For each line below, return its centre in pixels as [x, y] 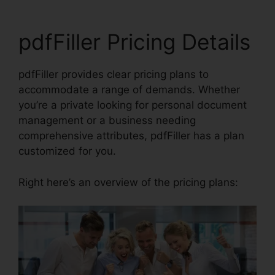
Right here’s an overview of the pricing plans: [128, 182]
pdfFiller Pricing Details [134, 42]
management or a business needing [107, 121]
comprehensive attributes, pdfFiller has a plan [131, 136]
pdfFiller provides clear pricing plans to [114, 75]
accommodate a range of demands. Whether [129, 90]
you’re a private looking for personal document [133, 105]
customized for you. [67, 151]
